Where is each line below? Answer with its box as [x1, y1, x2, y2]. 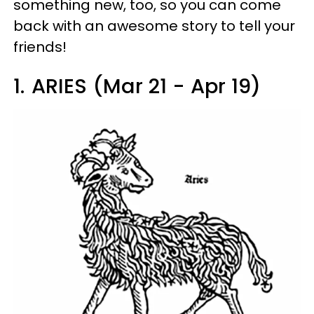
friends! [13, 37, 67, 57]
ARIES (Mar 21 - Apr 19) [32, 72, 261, 101]
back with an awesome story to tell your [13, 16, 295, 36]
